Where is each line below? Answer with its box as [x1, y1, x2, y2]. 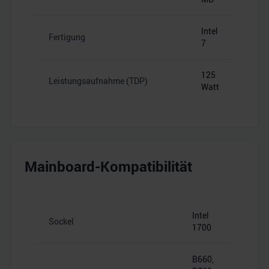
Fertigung [49, 31, 85, 43]
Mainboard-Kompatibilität [25, 157, 192, 176]
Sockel [49, 216, 74, 227]
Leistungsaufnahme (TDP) [49, 75, 148, 86]
